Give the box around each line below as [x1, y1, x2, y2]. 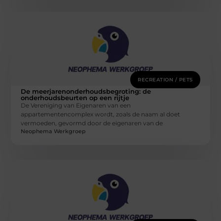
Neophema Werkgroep [21, 128, 86, 135]
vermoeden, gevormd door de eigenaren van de [21, 119, 163, 127]
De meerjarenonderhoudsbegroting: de [21, 87, 151, 95]
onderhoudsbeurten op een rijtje [21, 93, 130, 102]
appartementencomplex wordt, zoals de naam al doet [21, 110, 181, 118]
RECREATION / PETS [138, 76, 193, 83]
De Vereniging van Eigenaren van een [21, 101, 131, 109]
